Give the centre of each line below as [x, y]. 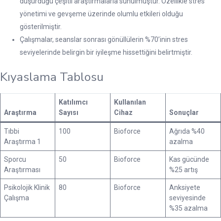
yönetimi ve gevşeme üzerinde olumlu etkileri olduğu [101, 14]
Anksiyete [185, 187]
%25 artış [184, 169]
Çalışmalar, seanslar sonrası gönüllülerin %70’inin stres [104, 39]
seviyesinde [187, 198]
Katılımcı [73, 102]
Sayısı [69, 112]
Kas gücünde [189, 159]
